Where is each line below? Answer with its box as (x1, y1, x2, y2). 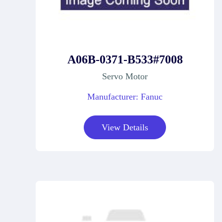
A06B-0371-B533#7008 (67, 53, 183, 66)
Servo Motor (102, 71, 148, 81)
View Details (102, 122, 148, 132)
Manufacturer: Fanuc (87, 91, 163, 102)
